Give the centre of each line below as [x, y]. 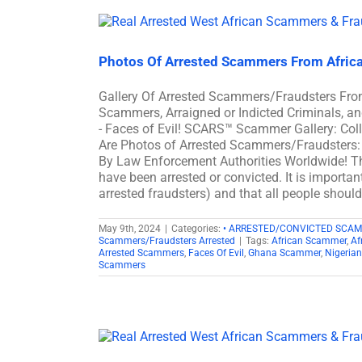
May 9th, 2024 [130, 228]
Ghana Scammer [284, 253]
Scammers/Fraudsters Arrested [167, 240]
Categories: [197, 228]
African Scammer [309, 240]
